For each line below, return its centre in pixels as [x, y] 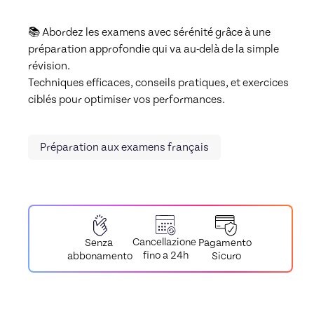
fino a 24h [165, 256]
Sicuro [226, 256]
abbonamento [100, 257]
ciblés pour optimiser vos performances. [127, 99]
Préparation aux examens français [124, 148]
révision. [49, 66]
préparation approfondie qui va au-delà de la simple [153, 49]
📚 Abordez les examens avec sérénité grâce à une [149, 32]
